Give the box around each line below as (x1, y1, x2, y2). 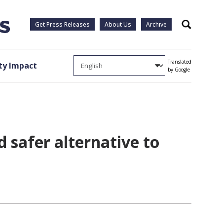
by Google (168, 66, 190, 73)
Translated (168, 58, 191, 65)
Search (186, 24, 206, 32)
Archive (146, 20, 167, 29)
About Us (105, 20, 131, 29)
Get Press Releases (35, 20, 90, 29)
